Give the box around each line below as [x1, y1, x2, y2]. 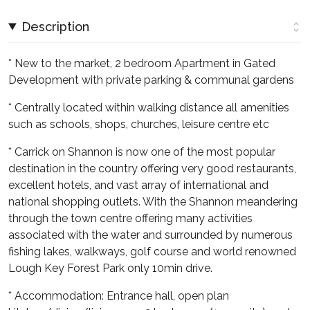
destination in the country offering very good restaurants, [8, 161, 296, 175]
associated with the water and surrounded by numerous [8, 228, 293, 241]
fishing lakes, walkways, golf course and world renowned [8, 244, 296, 258]
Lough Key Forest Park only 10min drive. [8, 261, 212, 275]
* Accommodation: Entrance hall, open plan [8, 289, 229, 302]
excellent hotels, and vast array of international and [8, 178, 268, 192]
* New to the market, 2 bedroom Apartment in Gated [8, 56, 275, 70]
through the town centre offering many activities [8, 211, 253, 225]
